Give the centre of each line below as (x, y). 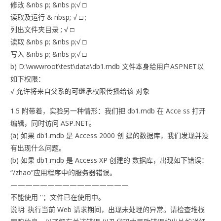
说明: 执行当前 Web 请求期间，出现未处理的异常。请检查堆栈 (108, 210)
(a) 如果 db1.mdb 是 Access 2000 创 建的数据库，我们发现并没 (110, 136)
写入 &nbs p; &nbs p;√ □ (49, 54)
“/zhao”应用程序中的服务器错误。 (64, 173)
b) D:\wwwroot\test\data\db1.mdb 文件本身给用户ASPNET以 (107, 67)
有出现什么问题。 (38, 148)
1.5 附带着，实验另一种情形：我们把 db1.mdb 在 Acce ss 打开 (108, 111)
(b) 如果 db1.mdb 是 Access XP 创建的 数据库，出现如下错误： (110, 160)
